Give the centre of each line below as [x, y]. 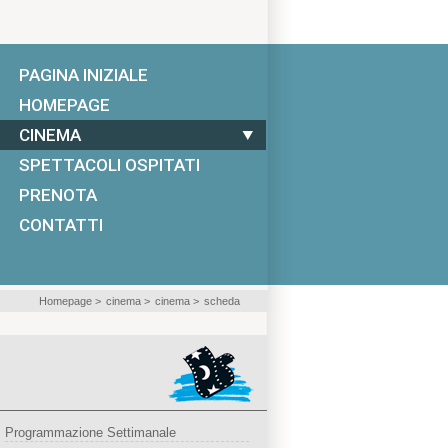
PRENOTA [57, 195]
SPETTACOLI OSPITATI [109, 165]
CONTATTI [60, 225]
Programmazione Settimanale [90, 432]
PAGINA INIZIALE [83, 75]
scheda [221, 301]
